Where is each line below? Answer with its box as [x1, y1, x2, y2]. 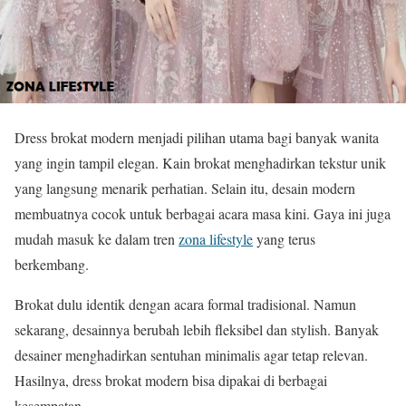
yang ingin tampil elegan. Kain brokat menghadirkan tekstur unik [14, 153, 386, 172]
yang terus [253, 229, 315, 248]
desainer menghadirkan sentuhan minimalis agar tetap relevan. [14, 345, 368, 364]
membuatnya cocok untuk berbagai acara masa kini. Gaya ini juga [14, 204, 391, 223]
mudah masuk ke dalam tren [14, 229, 179, 248]
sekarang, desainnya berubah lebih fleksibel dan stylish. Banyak [14, 320, 379, 339]
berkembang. [14, 255, 89, 274]
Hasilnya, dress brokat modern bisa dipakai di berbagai [14, 371, 327, 390]
